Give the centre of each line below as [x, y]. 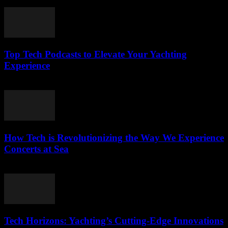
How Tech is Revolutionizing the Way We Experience [114, 137]
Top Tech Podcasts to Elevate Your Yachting [95, 54]
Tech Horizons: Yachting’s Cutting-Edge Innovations [114, 221]
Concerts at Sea [36, 149]
